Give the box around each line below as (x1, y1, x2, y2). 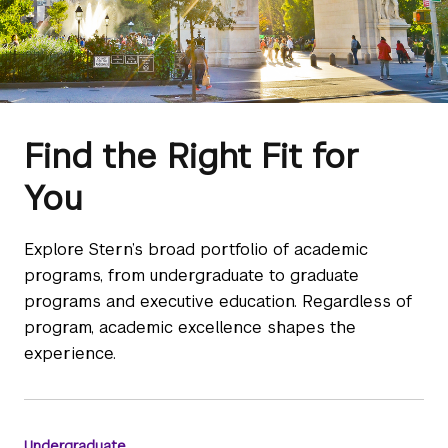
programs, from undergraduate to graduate (24, 264, 359, 286)
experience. (24, 342, 116, 364)
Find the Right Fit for (24, 133, 359, 178)
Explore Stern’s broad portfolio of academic (24, 238, 368, 260)
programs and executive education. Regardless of (24, 290, 412, 312)
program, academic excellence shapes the (24, 316, 356, 338)
